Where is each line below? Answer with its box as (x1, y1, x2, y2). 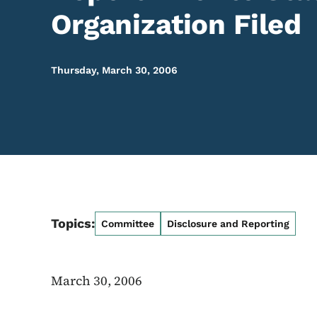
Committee (101, 218, 154, 229)
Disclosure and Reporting (167, 218, 289, 229)
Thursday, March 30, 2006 (51, 64, 178, 76)
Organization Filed (51, 8, 302, 41)
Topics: (51, 216, 95, 231)
